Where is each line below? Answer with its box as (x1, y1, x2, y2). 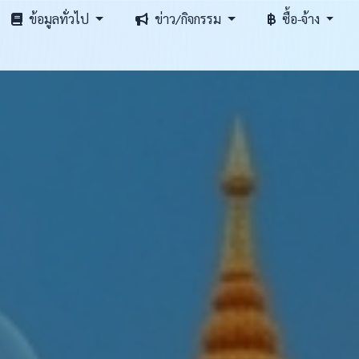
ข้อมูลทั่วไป (26, 10, 93, 27)
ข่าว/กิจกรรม (151, 10, 224, 27)
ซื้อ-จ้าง (278, 10, 323, 27)
